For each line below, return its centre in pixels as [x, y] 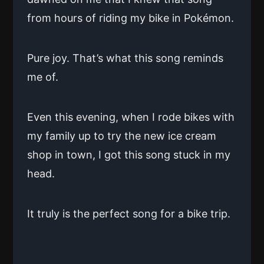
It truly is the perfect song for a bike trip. [129, 213]
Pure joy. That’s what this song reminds [125, 58]
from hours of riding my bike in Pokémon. [131, 18]
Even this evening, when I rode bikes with [131, 117]
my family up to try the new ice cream [122, 136]
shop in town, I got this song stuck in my [129, 154]
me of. [43, 77]
